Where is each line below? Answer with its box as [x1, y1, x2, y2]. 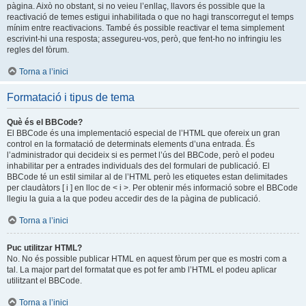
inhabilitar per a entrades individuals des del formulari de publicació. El [7, 161, 270, 171]
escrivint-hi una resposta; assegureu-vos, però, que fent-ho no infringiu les [7, 33, 281, 44]
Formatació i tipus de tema [7, 91, 135, 103]
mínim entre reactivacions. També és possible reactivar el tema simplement [7, 23, 284, 33]
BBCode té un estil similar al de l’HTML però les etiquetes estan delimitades [7, 171, 288, 182]
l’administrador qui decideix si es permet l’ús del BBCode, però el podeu [7, 150, 275, 160]
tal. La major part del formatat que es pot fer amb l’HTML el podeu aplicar [7, 264, 277, 275]
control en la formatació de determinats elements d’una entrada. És [7, 139, 255, 149]
